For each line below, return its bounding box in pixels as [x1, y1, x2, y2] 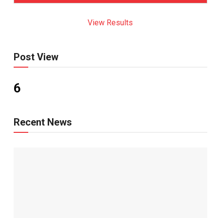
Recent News [13, 116, 72, 128]
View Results [88, 18, 133, 27]
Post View [13, 51, 58, 63]
